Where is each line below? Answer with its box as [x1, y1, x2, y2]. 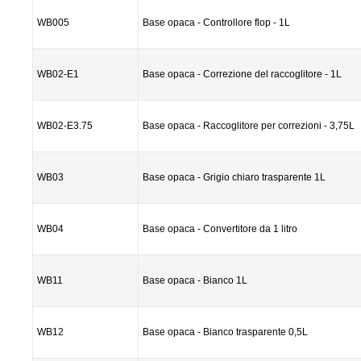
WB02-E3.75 [37, 120, 93, 131]
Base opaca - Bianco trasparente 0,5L [143, 326, 308, 338]
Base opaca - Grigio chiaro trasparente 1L [143, 172, 326, 183]
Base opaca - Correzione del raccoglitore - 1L [143, 68, 342, 80]
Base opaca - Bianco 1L [143, 275, 247, 286]
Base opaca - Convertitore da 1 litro [143, 223, 297, 234]
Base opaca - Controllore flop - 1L [143, 17, 290, 28]
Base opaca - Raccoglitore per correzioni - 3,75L [143, 120, 355, 131]
